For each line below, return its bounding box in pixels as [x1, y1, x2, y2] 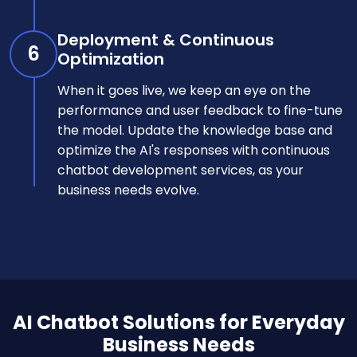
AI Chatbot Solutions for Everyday [12, 308, 345, 335]
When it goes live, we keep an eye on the [57, 80, 311, 100]
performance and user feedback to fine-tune [57, 100, 343, 120]
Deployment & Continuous [57, 28, 274, 51]
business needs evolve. [57, 180, 199, 199]
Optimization [57, 47, 164, 70]
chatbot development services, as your [57, 160, 304, 179]
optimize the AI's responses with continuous [57, 140, 330, 159]
